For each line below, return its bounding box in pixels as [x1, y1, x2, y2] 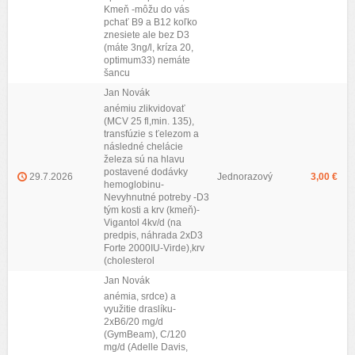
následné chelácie [104, 141, 183, 152]
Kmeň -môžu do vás [104, 4, 189, 15]
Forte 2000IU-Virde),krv [104, 242, 204, 254]
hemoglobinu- [104, 179, 164, 190]
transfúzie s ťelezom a [104, 128, 199, 139]
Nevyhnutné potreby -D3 [104, 192, 209, 203]
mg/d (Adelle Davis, [104, 342, 188, 353]
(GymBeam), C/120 [104, 329, 186, 340]
